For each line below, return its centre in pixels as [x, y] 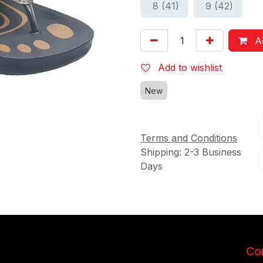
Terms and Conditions [189, 138]
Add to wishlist [190, 68]
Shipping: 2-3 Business [191, 152]
